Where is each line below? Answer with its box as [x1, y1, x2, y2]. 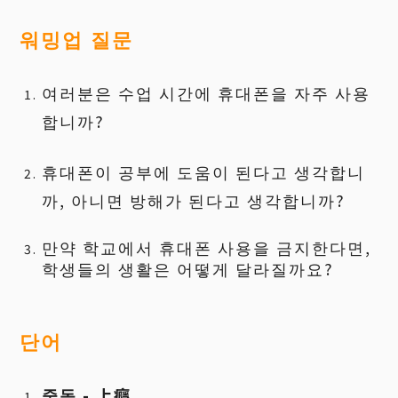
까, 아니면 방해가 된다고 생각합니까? [42, 188, 346, 211]
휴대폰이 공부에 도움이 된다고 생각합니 [42, 160, 366, 183]
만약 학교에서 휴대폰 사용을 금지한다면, [42, 235, 372, 259]
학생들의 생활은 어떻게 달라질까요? [42, 257, 335, 280]
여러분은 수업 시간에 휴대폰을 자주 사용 [42, 81, 371, 104]
